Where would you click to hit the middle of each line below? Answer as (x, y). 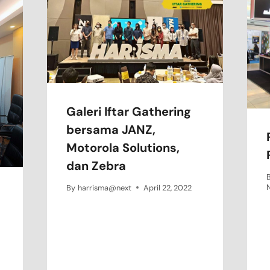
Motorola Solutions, (123, 148)
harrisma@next (104, 187)
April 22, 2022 (167, 187)
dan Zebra (96, 166)
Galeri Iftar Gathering (129, 111)
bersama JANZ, (111, 130)
